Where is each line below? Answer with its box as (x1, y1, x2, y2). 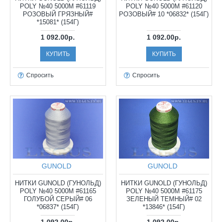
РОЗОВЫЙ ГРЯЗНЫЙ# (23, 10, 93, 18)
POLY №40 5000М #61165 (19, 187, 96, 195)
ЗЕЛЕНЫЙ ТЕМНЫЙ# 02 (126, 195, 202, 203)
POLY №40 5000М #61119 (20, 2, 96, 10)
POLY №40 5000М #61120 (125, 2, 202, 10)
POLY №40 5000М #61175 (125, 187, 202, 195)
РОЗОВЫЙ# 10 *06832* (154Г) (119, 10, 209, 18)
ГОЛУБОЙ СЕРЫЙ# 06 (23, 195, 92, 203)
